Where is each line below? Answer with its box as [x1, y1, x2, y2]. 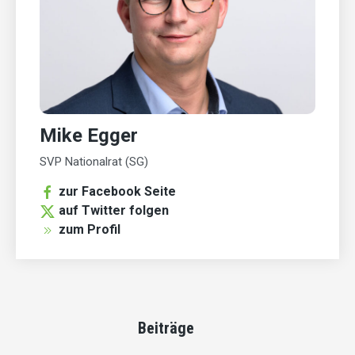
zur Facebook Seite [59, 184, 176, 200]
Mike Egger [40, 124, 138, 147]
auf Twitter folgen [59, 203, 169, 219]
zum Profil [59, 222, 120, 238]
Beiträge [137, 319, 194, 338]
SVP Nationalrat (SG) [40, 155, 148, 170]
